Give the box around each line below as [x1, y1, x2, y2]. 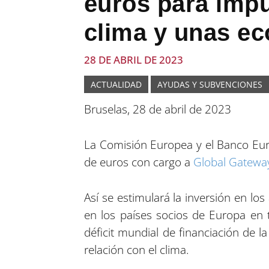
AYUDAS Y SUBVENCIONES [157, 79, 262, 90]
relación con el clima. [83, 242, 189, 258]
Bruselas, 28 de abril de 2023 [83, 101, 231, 117]
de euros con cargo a [83, 154, 193, 170]
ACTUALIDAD [90, 79, 142, 90]
